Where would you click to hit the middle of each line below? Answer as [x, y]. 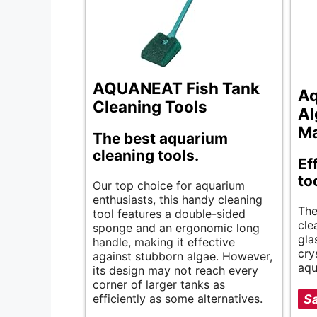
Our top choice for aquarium [169, 186]
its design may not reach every [175, 271]
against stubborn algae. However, [183, 257]
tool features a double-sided [169, 214]
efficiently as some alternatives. [178, 299]
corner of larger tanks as [159, 285]
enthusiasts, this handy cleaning [178, 200]
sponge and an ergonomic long [176, 228]
